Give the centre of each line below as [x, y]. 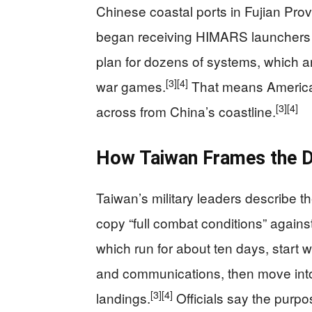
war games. [131, 86]
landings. [123, 298]
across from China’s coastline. [186, 111]
